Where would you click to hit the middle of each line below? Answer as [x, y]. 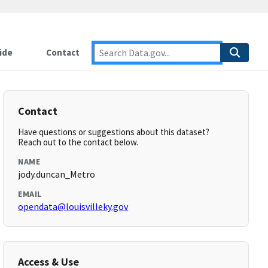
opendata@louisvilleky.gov [73, 206]
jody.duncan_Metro [57, 174]
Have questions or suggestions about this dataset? [114, 132]
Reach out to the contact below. [78, 142]
